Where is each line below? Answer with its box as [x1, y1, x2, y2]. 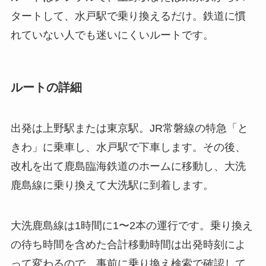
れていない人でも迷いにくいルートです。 [10, 28, 214, 41]
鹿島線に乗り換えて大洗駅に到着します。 [10, 179, 214, 192]
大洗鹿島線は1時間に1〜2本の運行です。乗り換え [10, 220, 253, 232]
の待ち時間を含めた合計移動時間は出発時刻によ [10, 239, 246, 251]
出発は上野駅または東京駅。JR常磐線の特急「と [10, 122, 248, 135]
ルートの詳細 [10, 80, 82, 94]
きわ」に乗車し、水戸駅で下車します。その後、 [10, 141, 246, 154]
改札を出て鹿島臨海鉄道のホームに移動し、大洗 [10, 160, 246, 173]
